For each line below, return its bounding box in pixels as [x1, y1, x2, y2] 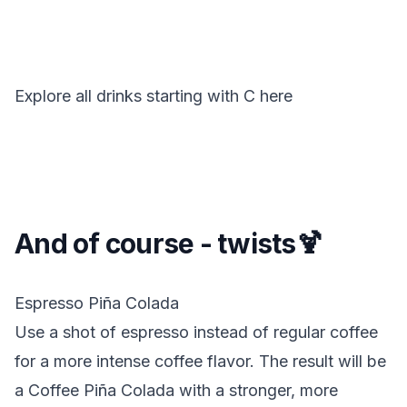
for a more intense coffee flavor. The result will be [15, 352, 386, 371]
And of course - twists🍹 [15, 227, 323, 260]
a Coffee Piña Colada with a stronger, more [15, 381, 338, 400]
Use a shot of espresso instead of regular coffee [15, 323, 378, 342]
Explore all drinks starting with [15, 86, 239, 105]
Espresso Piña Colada [15, 293, 179, 313]
